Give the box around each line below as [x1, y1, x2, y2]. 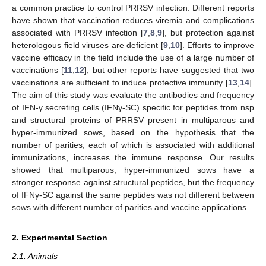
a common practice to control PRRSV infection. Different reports [12, 2, 254, 12]
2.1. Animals [12, 251, 58, 261]
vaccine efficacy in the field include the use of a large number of [12, 52, 254, 62]
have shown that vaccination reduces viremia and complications [12, 15, 254, 25]
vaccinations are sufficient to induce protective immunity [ [12, 77, 228, 87]
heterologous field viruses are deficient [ [12, 40, 163, 50]
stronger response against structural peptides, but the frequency [12, 177, 254, 187]
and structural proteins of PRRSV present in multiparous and [12, 115, 254, 125]
